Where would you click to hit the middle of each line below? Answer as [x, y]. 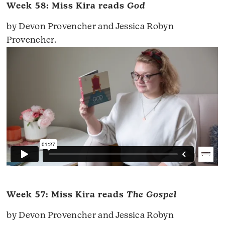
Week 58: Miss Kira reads [67, 6]
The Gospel [152, 195]
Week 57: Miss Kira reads [67, 195]
